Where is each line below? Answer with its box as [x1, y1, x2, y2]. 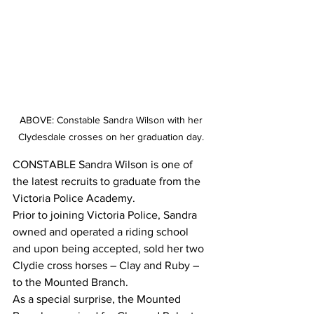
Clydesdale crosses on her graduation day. [18, 131, 207, 143]
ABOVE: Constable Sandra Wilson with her [19, 114, 205, 126]
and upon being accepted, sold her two [13, 243, 207, 255]
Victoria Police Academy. [13, 192, 138, 205]
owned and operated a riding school [13, 226, 191, 238]
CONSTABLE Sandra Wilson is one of [13, 158, 196, 171]
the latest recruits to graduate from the [13, 175, 203, 188]
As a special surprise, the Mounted [13, 293, 184, 306]
